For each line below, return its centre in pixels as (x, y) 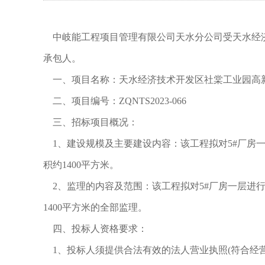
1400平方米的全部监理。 (95, 207)
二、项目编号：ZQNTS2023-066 (115, 101)
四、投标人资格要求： (95, 229)
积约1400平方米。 (81, 165)
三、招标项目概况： (91, 122)
